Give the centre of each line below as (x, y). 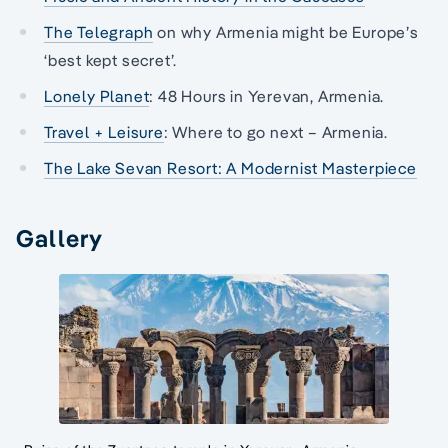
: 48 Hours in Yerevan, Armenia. (267, 96)
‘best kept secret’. (111, 60)
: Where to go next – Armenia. (276, 132)
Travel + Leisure (104, 132)
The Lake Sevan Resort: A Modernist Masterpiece (230, 168)
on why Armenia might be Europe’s (286, 32)
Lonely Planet (97, 96)
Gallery (60, 238)
